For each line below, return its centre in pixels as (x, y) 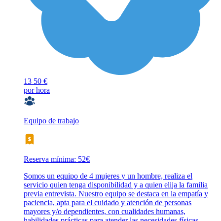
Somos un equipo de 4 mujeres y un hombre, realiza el (108, 176)
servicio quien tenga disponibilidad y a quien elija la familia (116, 185)
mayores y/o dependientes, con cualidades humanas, (105, 212)
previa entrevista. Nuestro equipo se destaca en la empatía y (116, 194)
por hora (37, 90)
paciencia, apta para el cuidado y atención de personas (108, 203)
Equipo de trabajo (51, 121)
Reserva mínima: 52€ (57, 159)
